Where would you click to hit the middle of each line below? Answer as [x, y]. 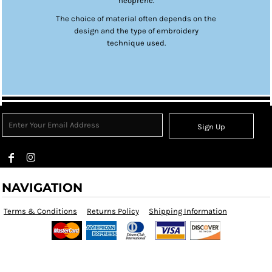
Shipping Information [188, 211]
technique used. [136, 43]
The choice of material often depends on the [136, 19]
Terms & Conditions [40, 211]
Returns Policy [113, 211]
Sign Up [212, 127]
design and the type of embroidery [136, 31]
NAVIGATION [42, 188]
